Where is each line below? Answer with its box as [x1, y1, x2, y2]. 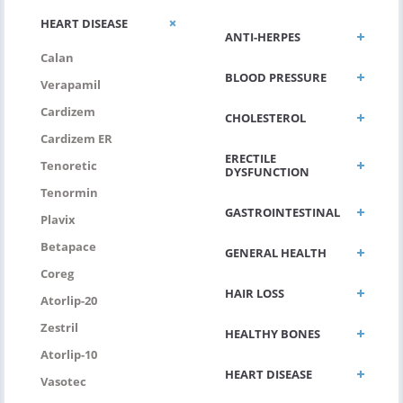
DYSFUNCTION [225, 163, 309, 180]
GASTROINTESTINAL [225, 203, 340, 220]
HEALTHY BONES [225, 325, 320, 342]
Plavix [40, 210, 76, 228]
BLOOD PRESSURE [225, 68, 327, 85]
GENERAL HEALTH [225, 244, 327, 261]
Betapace [40, 237, 96, 255]
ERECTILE [225, 149, 276, 166]
